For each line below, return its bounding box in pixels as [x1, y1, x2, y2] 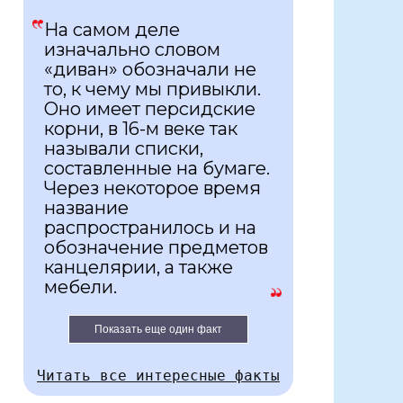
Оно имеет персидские [44, 98, 255, 121]
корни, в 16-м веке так [44, 118, 237, 140]
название [44, 197, 129, 219]
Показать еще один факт [94, 323, 222, 336]
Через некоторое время [44, 177, 261, 200]
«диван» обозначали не [44, 58, 256, 81]
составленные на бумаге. [44, 157, 270, 180]
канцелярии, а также [44, 256, 233, 279]
